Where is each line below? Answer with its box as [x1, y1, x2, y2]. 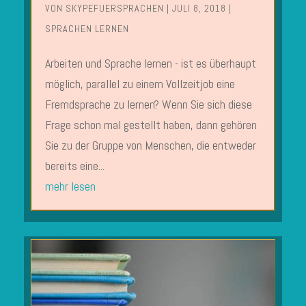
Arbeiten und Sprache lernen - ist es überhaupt [44, 55, 256, 72]
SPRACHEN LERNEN [44, 23, 129, 36]
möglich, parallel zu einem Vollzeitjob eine [44, 76, 235, 92]
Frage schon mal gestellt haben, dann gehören [44, 117, 257, 133]
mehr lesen [44, 178, 96, 195]
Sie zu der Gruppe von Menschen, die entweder [44, 137, 256, 154]
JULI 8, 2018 [171, 2, 226, 15]
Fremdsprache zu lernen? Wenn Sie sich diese [44, 96, 252, 113]
